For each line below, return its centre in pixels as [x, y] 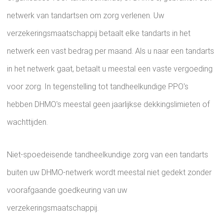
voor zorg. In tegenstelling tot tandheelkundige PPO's [98, 87]
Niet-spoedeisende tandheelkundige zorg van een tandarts [108, 155]
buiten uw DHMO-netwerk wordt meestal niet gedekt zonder [109, 172]
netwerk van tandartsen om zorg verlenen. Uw [86, 16]
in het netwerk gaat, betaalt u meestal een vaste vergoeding [110, 69]
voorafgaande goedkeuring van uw [67, 190]
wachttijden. [27, 122]
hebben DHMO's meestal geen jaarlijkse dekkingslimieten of [108, 104]
